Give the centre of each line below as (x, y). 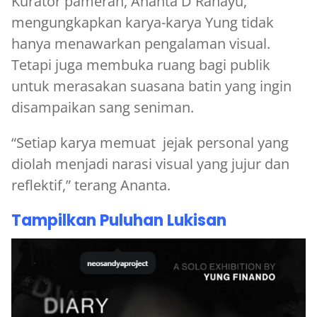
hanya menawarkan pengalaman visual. (141, 43)
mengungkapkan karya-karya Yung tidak (143, 22)
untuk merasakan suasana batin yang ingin (151, 86)
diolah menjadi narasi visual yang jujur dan (150, 163)
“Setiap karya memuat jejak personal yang (150, 142)
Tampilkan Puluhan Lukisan (119, 220)
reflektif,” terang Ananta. (91, 185)
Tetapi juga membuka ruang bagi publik (141, 64)
